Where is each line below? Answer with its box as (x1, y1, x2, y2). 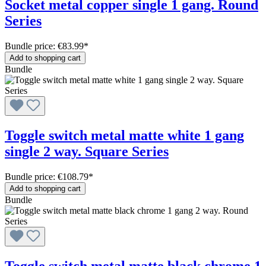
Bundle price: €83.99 (5, 40, 84, 51)
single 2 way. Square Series (5, 143, 169, 159)
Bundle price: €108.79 (5, 171, 88, 182)
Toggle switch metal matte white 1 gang (5, 127, 244, 143)
